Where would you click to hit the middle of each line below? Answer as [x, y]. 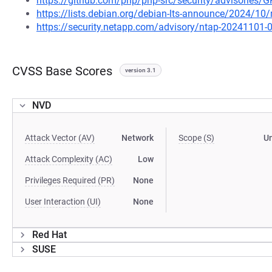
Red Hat [49, 235]
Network [138, 138]
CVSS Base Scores [62, 71]
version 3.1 [141, 70]
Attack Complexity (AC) [69, 159]
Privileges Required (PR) [70, 180]
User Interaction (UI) [63, 202]
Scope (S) [197, 138]
